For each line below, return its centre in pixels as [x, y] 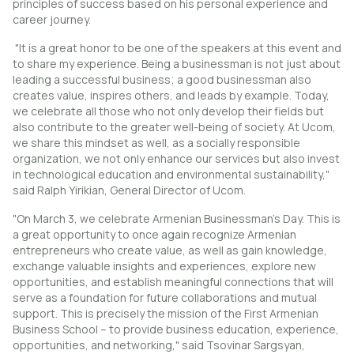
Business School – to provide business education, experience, [176, 330]
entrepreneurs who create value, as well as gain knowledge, [170, 250]
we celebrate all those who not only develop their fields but [168, 111]
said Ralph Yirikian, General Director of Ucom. [129, 190]
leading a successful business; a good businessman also [162, 80]
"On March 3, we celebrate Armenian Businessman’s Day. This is [177, 219]
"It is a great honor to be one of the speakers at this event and [177, 48]
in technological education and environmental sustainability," [171, 175]
